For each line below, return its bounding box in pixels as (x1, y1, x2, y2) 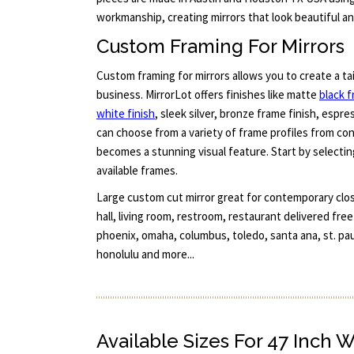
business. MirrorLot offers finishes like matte (96, 86, 319, 102)
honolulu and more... (96, 247, 194, 262)
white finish (96, 105, 155, 121)
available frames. (96, 162, 178, 178)
